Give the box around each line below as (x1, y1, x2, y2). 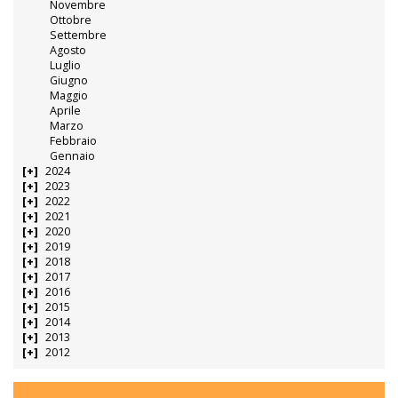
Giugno (50, 73, 89, 89)
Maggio (50, 88, 89, 104)
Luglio (50, 58, 82, 74)
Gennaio (50, 148, 96, 164)
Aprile (50, 103, 82, 119)
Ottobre (50, 12, 92, 28)
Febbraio (50, 133, 98, 149)
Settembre (50, 28, 107, 44)
